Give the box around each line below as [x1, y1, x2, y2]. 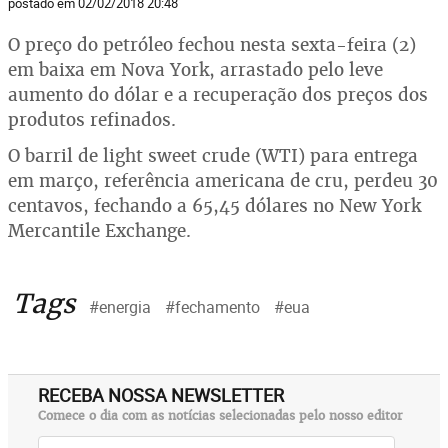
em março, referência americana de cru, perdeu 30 [8, 169, 438, 192]
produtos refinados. [8, 108, 176, 131]
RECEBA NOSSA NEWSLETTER [38, 383, 284, 407]
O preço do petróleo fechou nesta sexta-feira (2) [8, 33, 416, 56]
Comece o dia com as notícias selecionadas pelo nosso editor [38, 408, 403, 424]
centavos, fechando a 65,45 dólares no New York [8, 194, 421, 217]
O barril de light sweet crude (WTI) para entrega [8, 144, 418, 167]
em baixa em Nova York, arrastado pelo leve [8, 58, 383, 81]
